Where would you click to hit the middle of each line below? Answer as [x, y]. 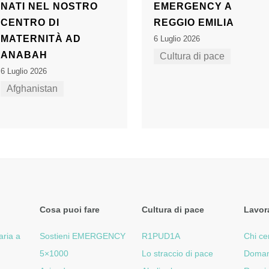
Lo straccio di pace [177, 254]
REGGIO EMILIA [194, 23]
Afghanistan [32, 89]
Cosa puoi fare [69, 210]
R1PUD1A [161, 236]
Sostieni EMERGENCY [82, 236]
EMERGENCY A [192, 7]
